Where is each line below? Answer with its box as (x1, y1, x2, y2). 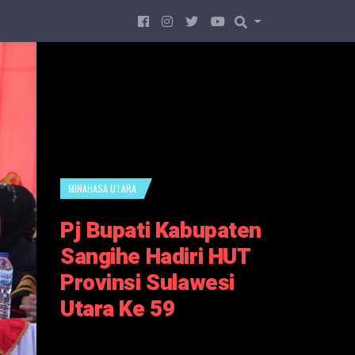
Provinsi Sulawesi (60, 266, 235, 300)
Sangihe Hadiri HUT (60, 240, 251, 273)
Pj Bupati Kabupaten (60, 214, 262, 247)
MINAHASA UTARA (68, 181, 136, 195)
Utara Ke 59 (60, 292, 175, 326)
